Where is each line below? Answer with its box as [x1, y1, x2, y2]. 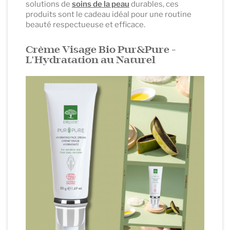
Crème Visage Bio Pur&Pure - [26, 45, 176, 55]
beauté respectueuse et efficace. [26, 20, 145, 30]
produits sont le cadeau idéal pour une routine [26, 10, 191, 20]
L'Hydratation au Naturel [26, 55, 156, 66]
